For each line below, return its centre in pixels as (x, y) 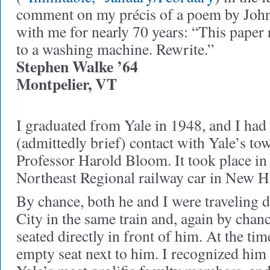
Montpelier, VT (67, 84)
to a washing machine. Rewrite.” (115, 49)
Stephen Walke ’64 (77, 66)
